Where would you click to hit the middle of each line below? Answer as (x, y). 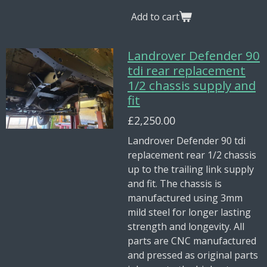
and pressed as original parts (193, 255)
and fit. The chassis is (175, 184)
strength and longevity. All (186, 226)
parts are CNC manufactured (192, 241)
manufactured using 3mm (185, 198)
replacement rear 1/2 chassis (192, 155)
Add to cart (155, 16)
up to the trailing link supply (191, 169)
